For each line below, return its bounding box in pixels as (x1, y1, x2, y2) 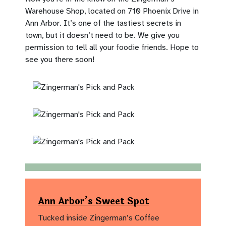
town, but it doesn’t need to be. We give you (25, 30, 180, 41)
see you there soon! (25, 54, 94, 65)
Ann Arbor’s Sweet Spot (38, 194, 149, 209)
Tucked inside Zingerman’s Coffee (38, 213, 159, 223)
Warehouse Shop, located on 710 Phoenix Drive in (25, 6, 199, 17)
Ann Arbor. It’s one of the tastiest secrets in (25, 18, 181, 29)
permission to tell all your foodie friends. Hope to (25, 42, 199, 53)
